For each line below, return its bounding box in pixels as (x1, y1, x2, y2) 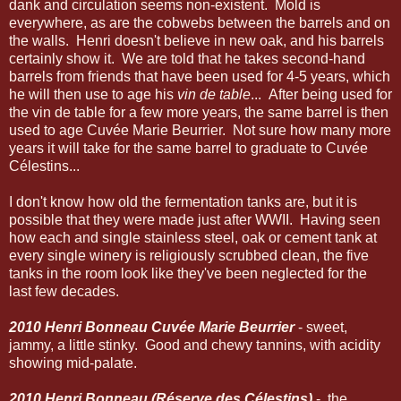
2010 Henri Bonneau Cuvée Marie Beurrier (9, 319, 294, 335)
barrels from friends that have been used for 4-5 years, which (9, 68, 390, 84)
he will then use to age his (9, 86, 177, 102)
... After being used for (251, 86, 392, 102)
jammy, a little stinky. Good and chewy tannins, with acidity (9, 337, 380, 353)
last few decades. (9, 283, 119, 299)
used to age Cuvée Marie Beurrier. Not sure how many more (9, 122, 391, 138)
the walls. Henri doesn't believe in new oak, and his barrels (9, 32, 384, 48)
